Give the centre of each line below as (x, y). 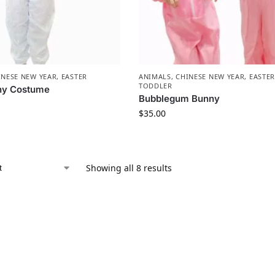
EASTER (74, 77)
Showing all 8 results (129, 168)
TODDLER (155, 86)
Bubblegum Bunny (179, 99)
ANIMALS (155, 77)
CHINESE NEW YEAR (210, 77)
